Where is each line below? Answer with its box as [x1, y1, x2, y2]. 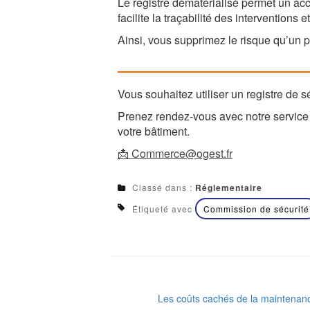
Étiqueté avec [132, 203, 195, 215]
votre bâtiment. [118, 123, 190, 139]
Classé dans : [132, 181, 195, 193]
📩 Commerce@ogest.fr [118, 145, 232, 161]
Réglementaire [195, 181, 262, 194]
